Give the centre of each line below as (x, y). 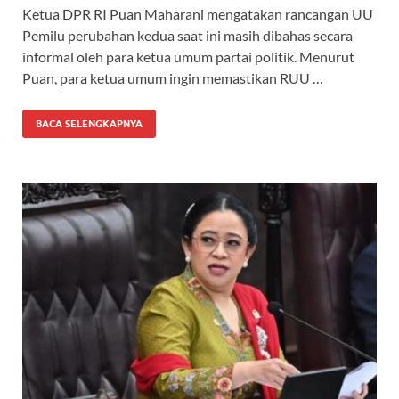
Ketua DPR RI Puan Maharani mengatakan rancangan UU (198, 13)
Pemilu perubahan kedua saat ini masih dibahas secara (187, 35)
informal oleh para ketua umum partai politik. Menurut (188, 56)
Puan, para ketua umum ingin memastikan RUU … (173, 77)
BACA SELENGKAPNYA (89, 123)
